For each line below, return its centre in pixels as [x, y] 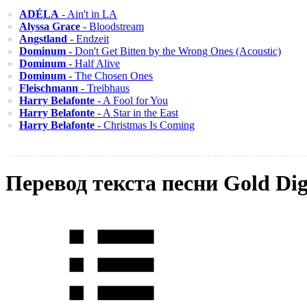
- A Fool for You [131, 100]
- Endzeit [88, 39]
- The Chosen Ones [109, 76]
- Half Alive [93, 63]
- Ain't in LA [88, 14]
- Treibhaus [104, 88]
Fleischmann [49, 88]
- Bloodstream [112, 26]
